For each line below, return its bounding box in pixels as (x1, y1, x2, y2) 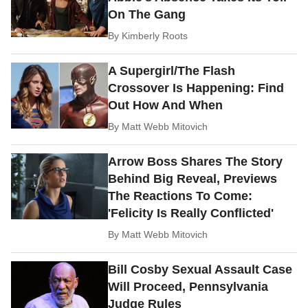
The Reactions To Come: (108, 189, 253, 203)
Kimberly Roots (122, 30, 188, 42)
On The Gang (108, 8, 186, 22)
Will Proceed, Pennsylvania (108, 280, 269, 294)
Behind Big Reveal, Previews (108, 172, 278, 186)
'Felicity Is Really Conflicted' (108, 206, 274, 221)
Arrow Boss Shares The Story (108, 155, 283, 169)
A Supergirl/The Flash (108, 64, 236, 78)
